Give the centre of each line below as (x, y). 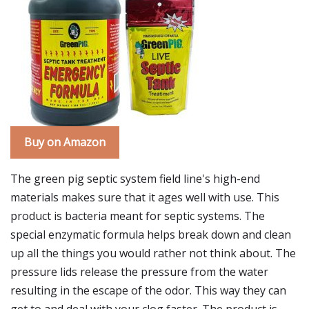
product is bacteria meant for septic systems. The (138, 216)
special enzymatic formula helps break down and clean (151, 235)
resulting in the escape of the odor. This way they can (148, 290)
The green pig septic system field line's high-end (135, 179)
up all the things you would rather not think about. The (153, 253)
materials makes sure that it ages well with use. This (145, 197)
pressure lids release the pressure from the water (139, 272)
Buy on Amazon (65, 142)
